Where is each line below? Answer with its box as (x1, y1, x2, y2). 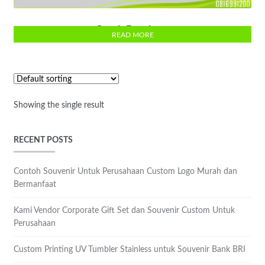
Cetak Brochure (95, 25, 170, 35)
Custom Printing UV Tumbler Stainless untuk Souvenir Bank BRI (13, 245, 245, 254)
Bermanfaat (13, 180, 56, 189)
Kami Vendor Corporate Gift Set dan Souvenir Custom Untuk (13, 206, 235, 215)
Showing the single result (13, 101, 104, 110)
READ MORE (111, 31, 154, 38)
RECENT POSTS (13, 136, 73, 145)
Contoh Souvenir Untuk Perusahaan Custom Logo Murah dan (13, 167, 237, 176)
